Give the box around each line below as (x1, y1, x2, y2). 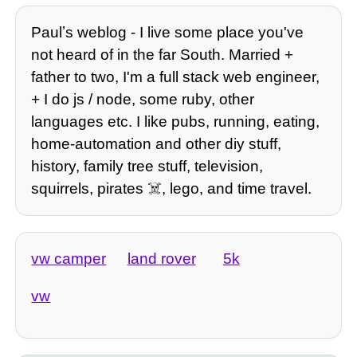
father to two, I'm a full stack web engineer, (31, 69, 320, 86)
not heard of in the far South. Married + (31, 46, 294, 64)
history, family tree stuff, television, (31, 158, 264, 175)
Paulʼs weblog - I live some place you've (31, 24, 304, 41)
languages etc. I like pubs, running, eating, (31, 113, 320, 131)
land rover (127, 249, 196, 267)
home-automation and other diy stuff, (31, 135, 282, 153)
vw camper (31, 249, 107, 267)
